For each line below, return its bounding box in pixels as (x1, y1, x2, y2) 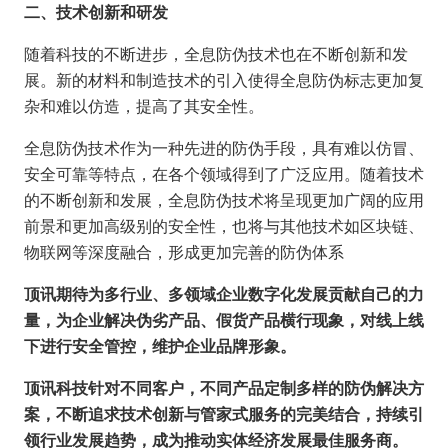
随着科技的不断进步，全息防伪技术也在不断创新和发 (24, 45, 408, 63)
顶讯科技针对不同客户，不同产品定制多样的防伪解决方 (24, 379, 424, 397)
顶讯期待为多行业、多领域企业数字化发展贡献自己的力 (24, 285, 424, 303)
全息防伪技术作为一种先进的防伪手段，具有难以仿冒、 (24, 139, 424, 157)
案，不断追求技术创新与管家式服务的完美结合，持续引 (24, 405, 424, 423)
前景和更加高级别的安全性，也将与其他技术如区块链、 (24, 217, 424, 235)
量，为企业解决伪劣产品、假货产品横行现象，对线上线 (24, 311, 424, 329)
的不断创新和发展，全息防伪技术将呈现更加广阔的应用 (24, 191, 424, 209)
